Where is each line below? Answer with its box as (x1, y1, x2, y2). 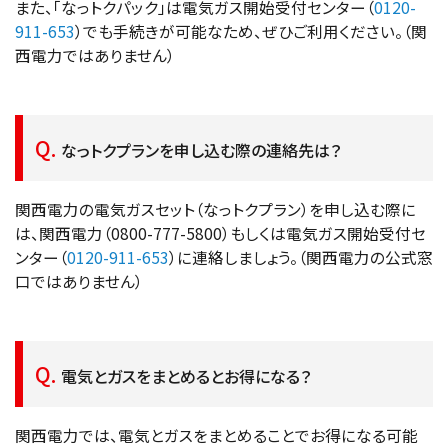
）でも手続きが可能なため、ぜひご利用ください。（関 (75, 20, 427, 43)
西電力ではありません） (15, 44, 175, 67)
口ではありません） (15, 270, 143, 293)
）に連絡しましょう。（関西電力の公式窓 (169, 246, 433, 269)
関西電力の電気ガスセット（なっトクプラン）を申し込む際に (15, 198, 416, 221)
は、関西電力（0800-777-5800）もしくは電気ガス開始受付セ (15, 222, 426, 245)
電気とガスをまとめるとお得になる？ (60, 363, 311, 388)
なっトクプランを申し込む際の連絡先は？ (60, 137, 341, 162)
